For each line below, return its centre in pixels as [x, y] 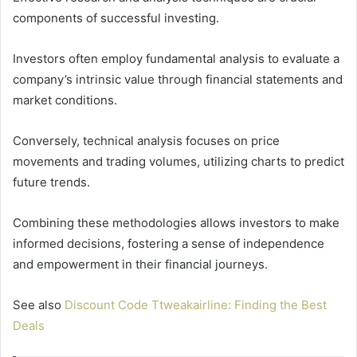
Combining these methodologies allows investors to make [176, 223]
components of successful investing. [116, 18]
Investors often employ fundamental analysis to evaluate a [176, 59]
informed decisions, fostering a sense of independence [169, 244]
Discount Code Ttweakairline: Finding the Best [196, 305]
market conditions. [65, 100]
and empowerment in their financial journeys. [140, 265]
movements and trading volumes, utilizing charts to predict [178, 162]
